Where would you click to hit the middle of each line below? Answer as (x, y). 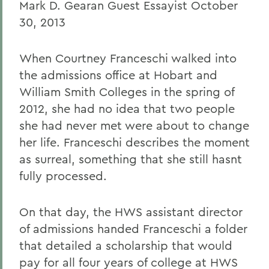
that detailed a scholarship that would (126, 245)
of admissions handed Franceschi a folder (133, 228)
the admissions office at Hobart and (118, 75)
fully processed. (63, 176)
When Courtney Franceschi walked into (128, 58)
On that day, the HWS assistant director (131, 212)
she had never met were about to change (134, 125)
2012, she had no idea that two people (127, 108)
